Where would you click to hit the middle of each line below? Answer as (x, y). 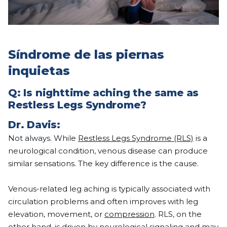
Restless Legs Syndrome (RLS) (136, 138)
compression (129, 214)
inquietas (39, 71)
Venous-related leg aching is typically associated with (109, 189)
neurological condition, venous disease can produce (108, 151)
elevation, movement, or (56, 214)
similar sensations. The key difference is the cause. (103, 164)
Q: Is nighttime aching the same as (104, 93)
